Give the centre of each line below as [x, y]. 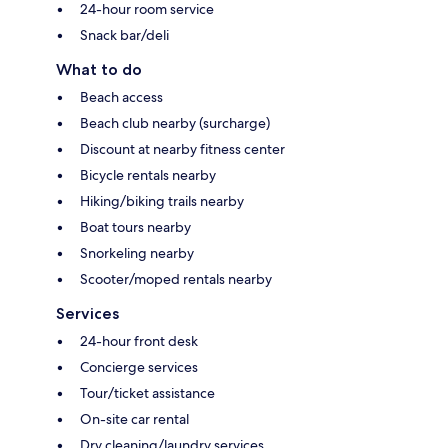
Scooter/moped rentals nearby [176, 278]
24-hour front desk [139, 340]
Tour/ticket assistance [147, 392]
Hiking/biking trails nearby [162, 200]
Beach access [121, 96]
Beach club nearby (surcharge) [175, 122]
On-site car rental [134, 418]
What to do [99, 69]
